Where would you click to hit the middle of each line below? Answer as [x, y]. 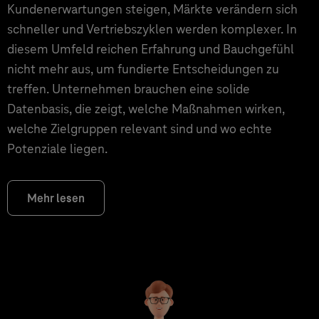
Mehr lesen [56, 198]
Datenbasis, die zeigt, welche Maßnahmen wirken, [146, 109]
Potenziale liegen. [57, 148]
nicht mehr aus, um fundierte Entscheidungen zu [143, 69]
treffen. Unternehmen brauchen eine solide [129, 89]
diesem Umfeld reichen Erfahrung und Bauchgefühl [151, 49]
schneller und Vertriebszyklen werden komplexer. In [152, 29]
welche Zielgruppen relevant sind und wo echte [140, 129]
